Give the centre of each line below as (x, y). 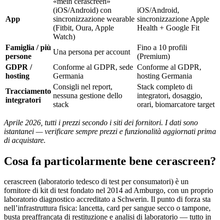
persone (18, 56)
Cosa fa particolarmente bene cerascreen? (110, 161)
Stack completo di (165, 86)
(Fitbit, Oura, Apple (83, 27)
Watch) (64, 36)
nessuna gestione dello (88, 95)
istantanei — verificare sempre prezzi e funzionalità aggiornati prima (110, 131)
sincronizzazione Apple (173, 19)
